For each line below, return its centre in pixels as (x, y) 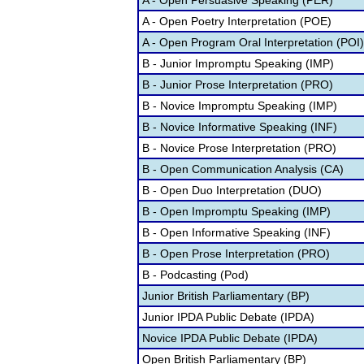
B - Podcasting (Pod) (195, 275)
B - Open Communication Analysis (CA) (243, 169)
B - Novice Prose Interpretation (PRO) (239, 148)
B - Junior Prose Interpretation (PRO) (238, 84)
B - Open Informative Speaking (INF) (236, 232)
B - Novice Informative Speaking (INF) (240, 127)
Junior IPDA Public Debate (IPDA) (228, 317)
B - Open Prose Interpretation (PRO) (236, 253)
